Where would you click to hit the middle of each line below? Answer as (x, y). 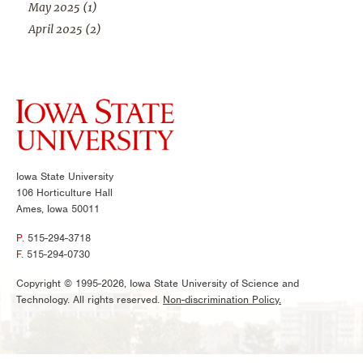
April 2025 (56, 30)
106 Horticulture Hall (64, 192)
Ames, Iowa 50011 (58, 208)
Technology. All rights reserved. (90, 300)
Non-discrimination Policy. (222, 300)
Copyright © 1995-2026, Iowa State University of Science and (158, 284)
